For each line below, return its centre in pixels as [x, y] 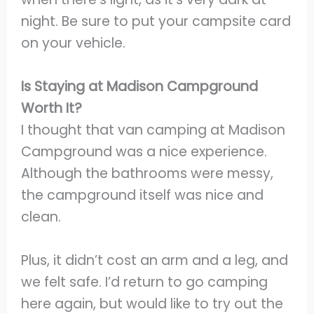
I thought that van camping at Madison [153, 130]
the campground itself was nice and [143, 195]
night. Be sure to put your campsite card [156, 22]
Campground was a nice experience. [144, 151]
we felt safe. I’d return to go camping [145, 282]
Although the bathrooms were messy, [148, 173]
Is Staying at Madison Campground [140, 86]
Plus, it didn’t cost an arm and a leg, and [155, 260]
